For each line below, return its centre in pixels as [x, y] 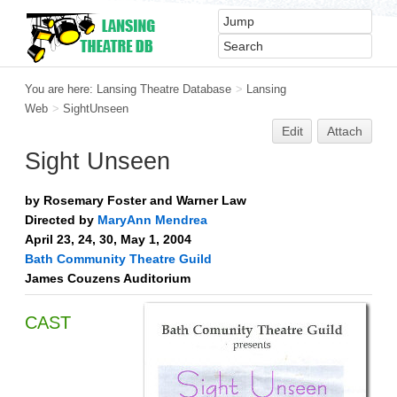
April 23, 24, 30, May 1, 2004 [108, 239]
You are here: [61, 89]
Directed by [61, 219]
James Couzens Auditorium [108, 278]
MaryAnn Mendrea [152, 219]
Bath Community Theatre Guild [118, 258]
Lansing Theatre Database [164, 89]
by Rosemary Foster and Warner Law [136, 200]
